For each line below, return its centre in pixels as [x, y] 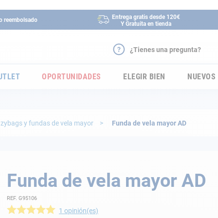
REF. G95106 [22, 198]
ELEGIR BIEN [144, 77]
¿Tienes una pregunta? [165, 50]
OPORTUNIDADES [72, 77]
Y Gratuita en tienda [146, 24]
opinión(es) [81, 211]
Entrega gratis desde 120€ [146, 17]
